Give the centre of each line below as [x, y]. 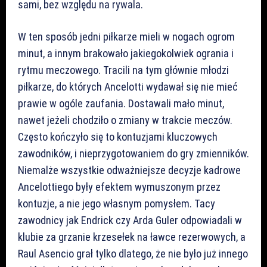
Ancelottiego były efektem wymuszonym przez [119, 187]
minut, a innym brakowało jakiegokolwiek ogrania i [126, 53]
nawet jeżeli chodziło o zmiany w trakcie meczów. [125, 120]
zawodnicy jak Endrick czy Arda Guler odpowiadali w [130, 220]
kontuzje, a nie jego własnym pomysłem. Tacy [117, 203]
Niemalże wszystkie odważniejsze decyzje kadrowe [129, 170]
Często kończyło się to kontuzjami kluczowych [118, 136]
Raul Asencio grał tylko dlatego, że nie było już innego [133, 253]
